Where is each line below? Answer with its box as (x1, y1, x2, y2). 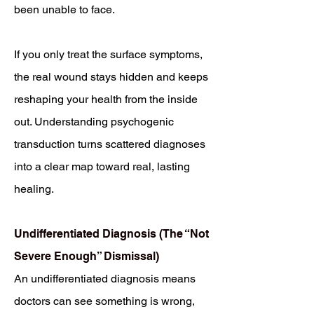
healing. (14, 182, 54, 196)
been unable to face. (14, 3, 115, 16)
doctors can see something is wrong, (14, 294, 195, 308)
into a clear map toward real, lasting (14, 160, 190, 173)
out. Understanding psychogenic (14, 115, 174, 128)
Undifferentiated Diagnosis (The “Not (14, 227, 209, 240)
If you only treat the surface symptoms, (14, 48, 203, 61)
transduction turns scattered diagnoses (14, 137, 205, 151)
